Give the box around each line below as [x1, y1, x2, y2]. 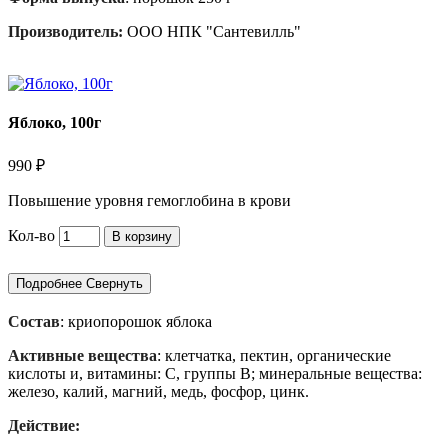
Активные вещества [8, 347, 157, 365]
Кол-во [8, 226, 55, 244]
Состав [8, 313, 60, 331]
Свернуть [86, 275, 143, 291]
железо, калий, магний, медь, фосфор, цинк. [8, 383, 309, 401]
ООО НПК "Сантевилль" [123, 23, 301, 41]
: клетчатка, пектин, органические [157, 347, 391, 365]
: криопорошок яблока [60, 313, 212, 331]
